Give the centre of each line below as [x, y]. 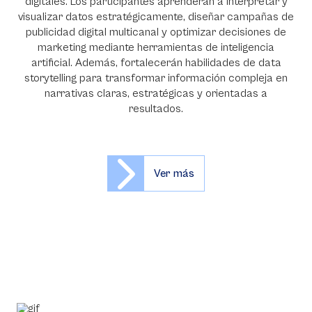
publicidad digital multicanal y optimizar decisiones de [156, 32]
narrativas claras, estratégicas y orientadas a [156, 93]
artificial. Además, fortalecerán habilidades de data [156, 63]
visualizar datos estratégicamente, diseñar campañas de [156, 17]
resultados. [156, 109]
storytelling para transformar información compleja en [156, 78]
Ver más [174, 173]
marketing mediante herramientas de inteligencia [156, 47]
